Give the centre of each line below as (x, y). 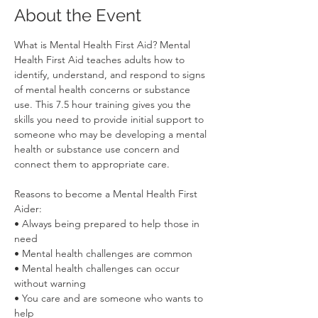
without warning (50, 283)
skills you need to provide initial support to (110, 119)
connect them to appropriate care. (92, 164)
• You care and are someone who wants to (110, 298)
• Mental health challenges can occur (98, 268)
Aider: (28, 209)
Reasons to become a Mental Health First (107, 194)
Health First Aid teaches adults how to (101, 60)
